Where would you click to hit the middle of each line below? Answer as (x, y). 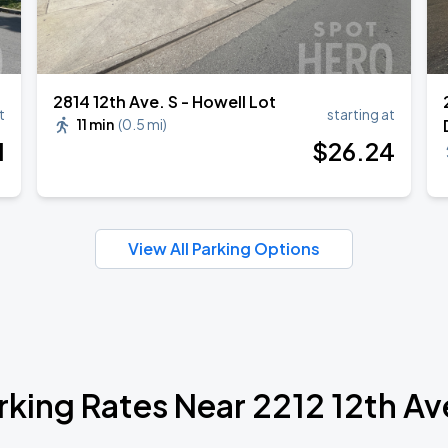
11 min (96, 124)
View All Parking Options (224, 248)
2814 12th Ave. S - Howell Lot (165, 101)
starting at (360, 114)
